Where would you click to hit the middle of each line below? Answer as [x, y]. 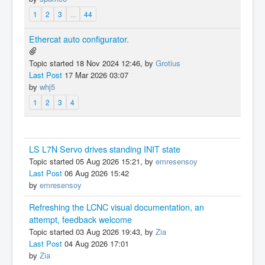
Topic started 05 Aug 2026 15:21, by [92, 161]
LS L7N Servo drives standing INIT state [105, 149]
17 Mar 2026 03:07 [95, 75]
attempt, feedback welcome [80, 219]
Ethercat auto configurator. [79, 39]
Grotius [168, 63]
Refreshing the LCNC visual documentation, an [117, 207]
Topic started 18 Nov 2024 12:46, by [92, 63]
